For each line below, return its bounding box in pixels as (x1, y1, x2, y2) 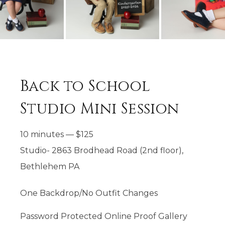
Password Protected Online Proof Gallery (20, 211, 187, 221)
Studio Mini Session (20, 99, 179, 119)
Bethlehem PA (20, 162, 79, 171)
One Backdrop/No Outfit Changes (20, 188, 158, 198)
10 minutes (20, 130, 64, 139)
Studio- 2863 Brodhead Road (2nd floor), (20, 146, 183, 155)
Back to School (20, 76, 151, 96)
